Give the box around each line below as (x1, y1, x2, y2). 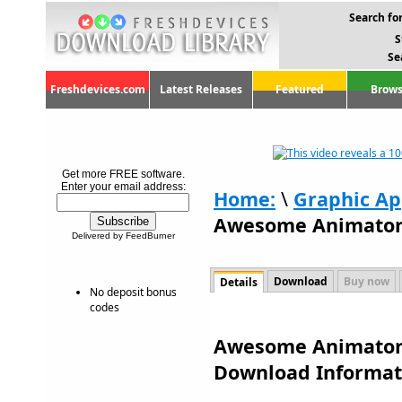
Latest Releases (160, 82, 242, 97)
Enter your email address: (60, 180, 186, 193)
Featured (275, 82, 324, 97)
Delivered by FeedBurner (71, 231, 175, 240)
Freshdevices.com (49, 82, 145, 97)
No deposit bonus (90, 284, 177, 300)
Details (220, 275, 258, 290)
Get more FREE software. (61, 168, 185, 180)
